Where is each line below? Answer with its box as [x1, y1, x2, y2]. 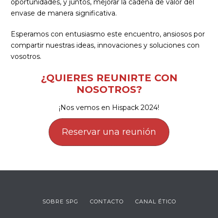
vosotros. [11, 52, 42, 61]
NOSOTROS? [76, 84, 142, 95]
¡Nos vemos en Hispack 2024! [59, 103, 159, 112]
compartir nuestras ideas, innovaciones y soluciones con [11, 41, 200, 50]
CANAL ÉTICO [135, 198, 176, 205]
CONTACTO [90, 198, 124, 205]
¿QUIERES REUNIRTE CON [40, 72, 178, 84]
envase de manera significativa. [11, 9, 117, 18]
